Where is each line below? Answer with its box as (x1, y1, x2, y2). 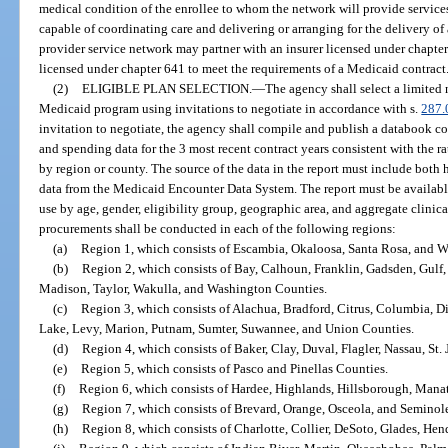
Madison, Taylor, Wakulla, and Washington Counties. (39, 280, 328, 296)
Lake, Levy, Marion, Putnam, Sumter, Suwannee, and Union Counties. (39, 320, 415, 336)
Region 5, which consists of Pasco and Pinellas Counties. (80, 360, 388, 376)
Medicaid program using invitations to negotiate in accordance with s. (39, 100, 422, 116)
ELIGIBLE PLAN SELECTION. (81, 80, 252, 96)
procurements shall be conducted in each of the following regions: (39, 220, 397, 236)
